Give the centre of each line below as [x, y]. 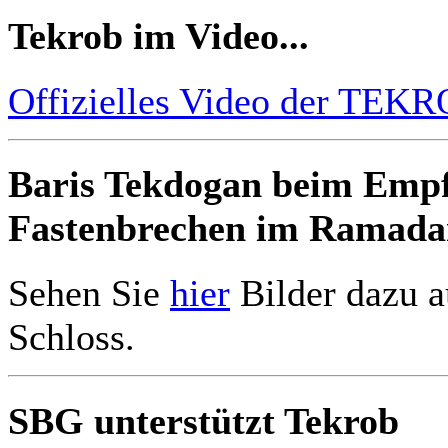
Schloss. [71, 337]
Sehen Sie [89, 293]
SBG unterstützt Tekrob [203, 420]
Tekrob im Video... [158, 35]
